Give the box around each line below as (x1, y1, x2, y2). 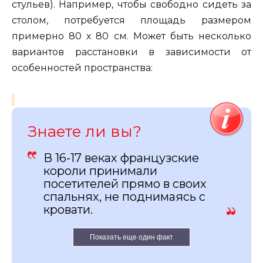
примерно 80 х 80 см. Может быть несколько (12, 30, 251, 42)
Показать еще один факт (90, 232, 173, 241)
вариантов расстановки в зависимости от (12, 46, 251, 58)
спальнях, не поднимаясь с (43, 189, 205, 204)
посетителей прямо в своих (43, 176, 207, 191)
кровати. (43, 202, 93, 217)
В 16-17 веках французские (43, 150, 199, 165)
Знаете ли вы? (28, 122, 141, 141)
